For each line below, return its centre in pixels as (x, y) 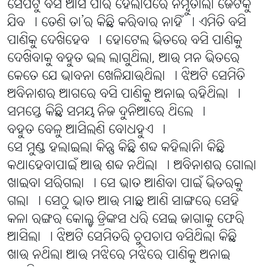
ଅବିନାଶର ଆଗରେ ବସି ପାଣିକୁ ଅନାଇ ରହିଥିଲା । (124, 95)
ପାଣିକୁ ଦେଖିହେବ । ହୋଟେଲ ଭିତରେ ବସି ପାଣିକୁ (125, 41)
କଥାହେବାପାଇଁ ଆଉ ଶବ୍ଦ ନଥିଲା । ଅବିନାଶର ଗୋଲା (132, 166)
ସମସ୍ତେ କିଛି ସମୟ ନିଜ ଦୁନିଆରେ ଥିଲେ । (106, 113)
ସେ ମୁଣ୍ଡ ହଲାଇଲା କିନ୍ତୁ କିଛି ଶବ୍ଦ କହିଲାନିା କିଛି (116, 148)
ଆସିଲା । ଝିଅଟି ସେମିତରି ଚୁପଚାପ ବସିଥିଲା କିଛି (122, 238)
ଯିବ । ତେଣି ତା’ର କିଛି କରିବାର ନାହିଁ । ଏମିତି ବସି (127, 23)
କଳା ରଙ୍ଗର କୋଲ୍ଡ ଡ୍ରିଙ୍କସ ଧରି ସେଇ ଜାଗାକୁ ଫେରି (126, 220)
